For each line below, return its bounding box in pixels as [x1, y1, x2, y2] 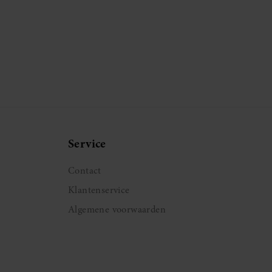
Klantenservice [68, 183, 130, 197]
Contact [68, 163, 101, 177]
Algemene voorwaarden [68, 202, 166, 216]
